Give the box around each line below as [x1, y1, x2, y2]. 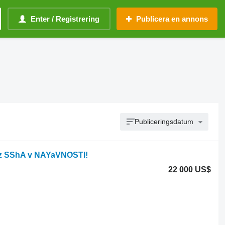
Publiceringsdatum [135, 118, 194, 126]
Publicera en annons [136, 15, 208, 23]
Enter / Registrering [31, 15, 99, 23]
